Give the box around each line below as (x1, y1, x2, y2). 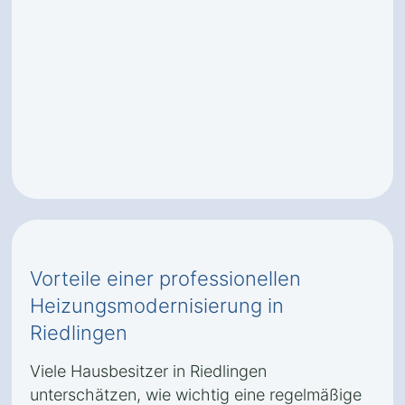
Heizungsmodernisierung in (30, 294, 284, 317)
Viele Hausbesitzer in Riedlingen (30, 362, 267, 381)
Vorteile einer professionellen (30, 267, 301, 290)
